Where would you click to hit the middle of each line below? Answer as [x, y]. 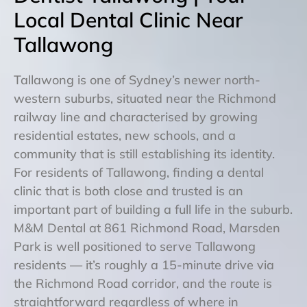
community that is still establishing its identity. [144, 153]
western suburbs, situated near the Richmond [145, 98]
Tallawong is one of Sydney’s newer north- [137, 79]
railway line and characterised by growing [136, 116]
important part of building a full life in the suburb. [153, 209]
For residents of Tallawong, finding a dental [139, 172]
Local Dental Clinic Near [128, 20]
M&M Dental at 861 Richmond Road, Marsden [147, 228]
